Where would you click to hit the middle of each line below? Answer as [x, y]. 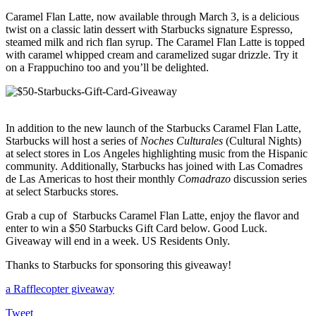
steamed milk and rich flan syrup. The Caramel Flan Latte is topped [155, 42]
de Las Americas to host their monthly [92, 179]
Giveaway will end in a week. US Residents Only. [118, 241]
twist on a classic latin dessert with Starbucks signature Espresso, [149, 30]
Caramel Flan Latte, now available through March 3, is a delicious [152, 17]
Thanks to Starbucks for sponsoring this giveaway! [119, 265]
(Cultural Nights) [262, 141]
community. [33, 166]
